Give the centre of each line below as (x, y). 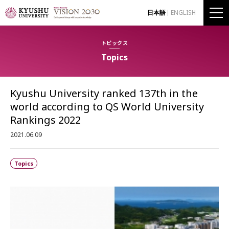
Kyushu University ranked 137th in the (104, 93)
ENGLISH (183, 13)
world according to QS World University (107, 107)
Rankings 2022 (45, 120)
